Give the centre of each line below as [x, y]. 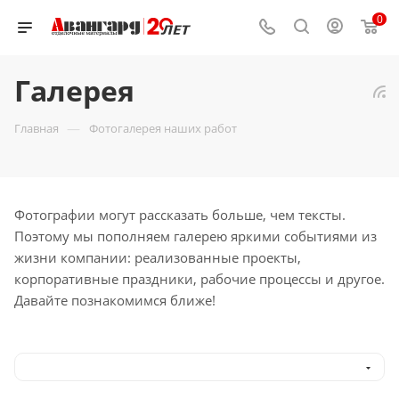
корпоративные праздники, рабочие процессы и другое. [199, 279]
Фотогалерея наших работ [163, 128]
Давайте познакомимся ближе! [115, 300]
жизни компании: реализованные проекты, [158, 257]
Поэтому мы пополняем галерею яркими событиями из [195, 236]
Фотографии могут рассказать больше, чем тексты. [180, 215]
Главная [37, 128]
